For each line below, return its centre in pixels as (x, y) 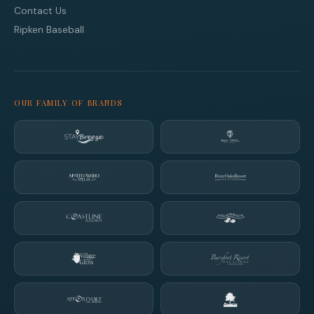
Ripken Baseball (49, 30)
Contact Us (40, 11)
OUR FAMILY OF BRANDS (68, 103)
